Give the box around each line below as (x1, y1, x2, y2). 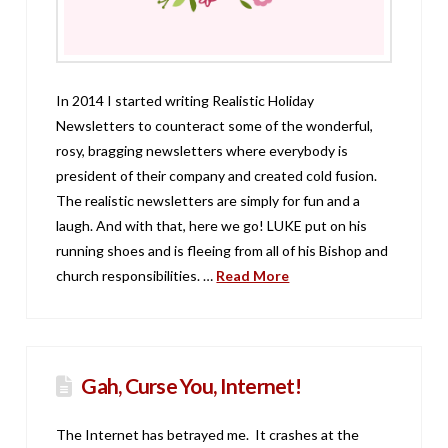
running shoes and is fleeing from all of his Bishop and (56, 242, 389, 260)
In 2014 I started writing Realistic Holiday (56, 92, 315, 110)
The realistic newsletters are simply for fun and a (56, 192, 361, 210)
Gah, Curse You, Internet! (81, 373, 301, 399)
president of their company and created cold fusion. (56, 167, 378, 185)
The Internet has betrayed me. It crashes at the (56, 426, 360, 444)
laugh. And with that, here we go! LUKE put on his (56, 217, 368, 235)
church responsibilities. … (56, 267, 217, 285)
